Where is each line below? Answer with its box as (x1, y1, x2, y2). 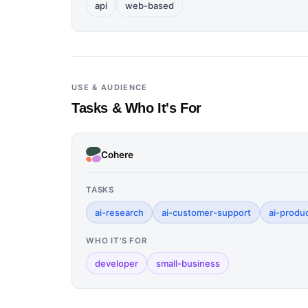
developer (95, 258, 138, 269)
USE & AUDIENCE (71, 82, 148, 92)
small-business (156, 258, 220, 269)
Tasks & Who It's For (71, 100, 201, 115)
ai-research (95, 207, 144, 218)
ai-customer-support (162, 207, 251, 218)
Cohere (101, 148, 133, 160)
